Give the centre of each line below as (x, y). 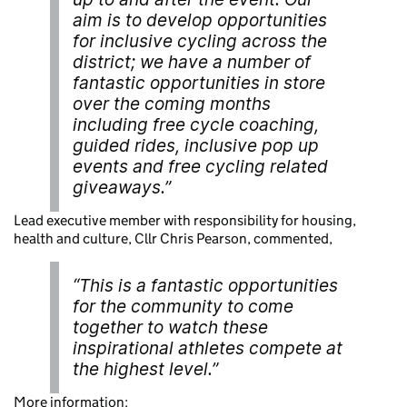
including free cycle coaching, (196, 124)
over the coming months (172, 104)
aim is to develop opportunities (200, 20)
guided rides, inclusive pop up (196, 145)
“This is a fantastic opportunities (205, 285)
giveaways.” (122, 187)
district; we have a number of (192, 62)
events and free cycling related (200, 166)
